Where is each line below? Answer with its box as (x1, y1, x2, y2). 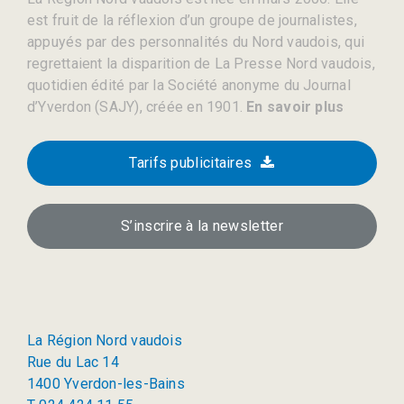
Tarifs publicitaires (129, 153, 252, 171)
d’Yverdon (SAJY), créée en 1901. (27, 97, 243, 115)
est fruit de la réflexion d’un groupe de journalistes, (27, 11, 357, 29)
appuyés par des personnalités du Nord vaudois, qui (27, 32, 365, 50)
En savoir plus (243, 97, 344, 115)
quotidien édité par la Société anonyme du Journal (27, 76, 351, 94)
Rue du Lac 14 (27, 353, 119, 371)
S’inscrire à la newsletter (121, 216, 283, 234)
